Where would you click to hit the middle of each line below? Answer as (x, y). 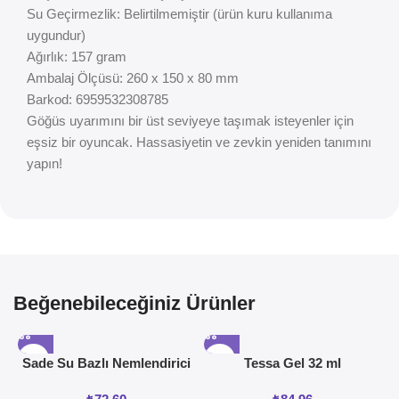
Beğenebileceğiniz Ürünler (134, 304)
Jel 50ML (106, 382)
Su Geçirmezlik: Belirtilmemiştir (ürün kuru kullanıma (179, 14)
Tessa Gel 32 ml (292, 363)
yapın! (45, 164)
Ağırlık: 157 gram (77, 57)
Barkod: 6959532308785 (98, 100)
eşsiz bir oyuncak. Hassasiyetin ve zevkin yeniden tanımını (199, 142)
